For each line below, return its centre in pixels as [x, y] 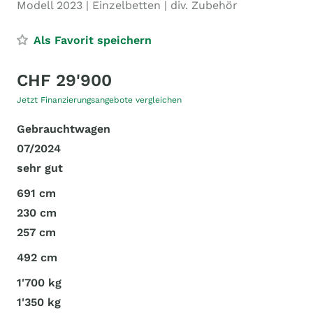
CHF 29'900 [64, 80]
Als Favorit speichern [93, 40]
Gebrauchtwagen [64, 129]
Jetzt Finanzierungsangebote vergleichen [99, 100]
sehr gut [40, 168]
